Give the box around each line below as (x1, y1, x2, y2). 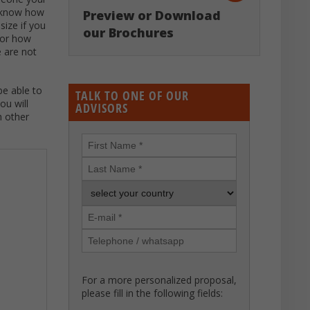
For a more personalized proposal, (81, 273, 237, 286)
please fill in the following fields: (81, 286, 223, 300)
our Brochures (82, 24, 174, 41)
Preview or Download (82, 7, 221, 24)
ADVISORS (75, 100, 128, 116)
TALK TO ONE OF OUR (75, 87, 189, 104)
